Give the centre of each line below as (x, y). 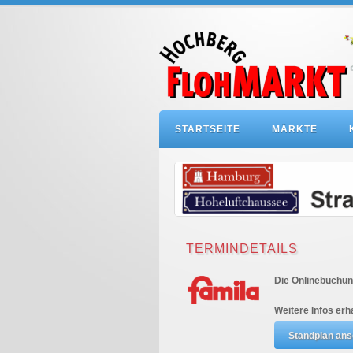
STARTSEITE (208, 129)
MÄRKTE (295, 129)
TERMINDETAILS (242, 249)
